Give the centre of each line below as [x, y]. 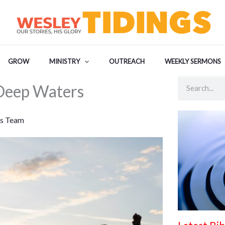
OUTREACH [127, 61]
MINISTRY [65, 61]
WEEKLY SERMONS [193, 61]
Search [189, 82]
